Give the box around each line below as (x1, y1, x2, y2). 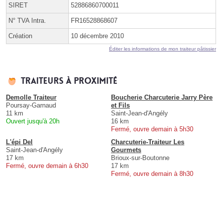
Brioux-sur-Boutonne (111, 154, 169, 162)
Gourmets (111, 146, 141, 154)
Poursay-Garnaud (6, 101, 56, 109)
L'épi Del (6, 138, 33, 146)
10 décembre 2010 (71, 32, 124, 40)
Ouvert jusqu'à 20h (6, 117, 59, 125)
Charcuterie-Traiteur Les (111, 138, 184, 146)
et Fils (111, 101, 130, 109)
